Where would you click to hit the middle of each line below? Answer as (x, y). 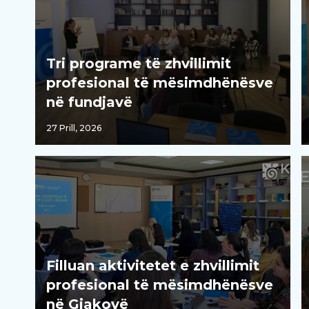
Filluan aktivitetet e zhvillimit (153, 266)
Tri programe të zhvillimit (139, 64)
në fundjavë (90, 102)
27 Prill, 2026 (74, 128)
